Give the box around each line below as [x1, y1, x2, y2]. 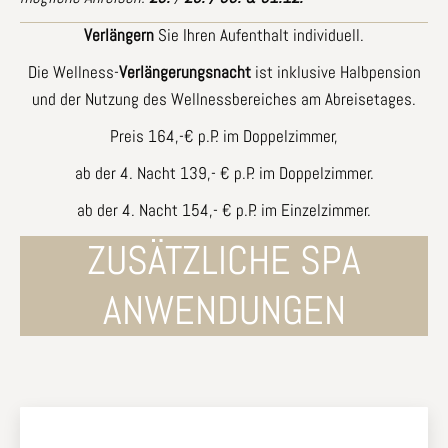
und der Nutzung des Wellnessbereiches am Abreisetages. [32, 87, 416, 110]
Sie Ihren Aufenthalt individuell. [154, 23, 364, 46]
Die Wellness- [27, 60, 119, 83]
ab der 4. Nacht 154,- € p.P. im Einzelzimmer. [77, 198, 371, 221]
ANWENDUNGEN [102, 284, 346, 336]
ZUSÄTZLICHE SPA [87, 234, 361, 286]
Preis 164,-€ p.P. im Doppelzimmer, [110, 124, 338, 147]
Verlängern [84, 23, 154, 46]
